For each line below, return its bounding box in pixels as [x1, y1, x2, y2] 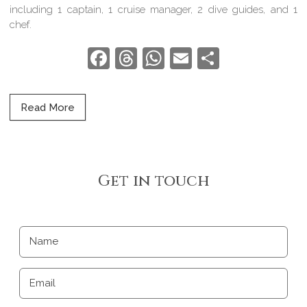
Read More [21, 101, 75, 114]
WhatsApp [164, 45, 271, 71]
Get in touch [97, 170, 210, 191]
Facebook [110, 45, 208, 71]
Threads [137, 45, 219, 71]
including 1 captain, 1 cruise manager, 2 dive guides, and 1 [10, 3, 297, 16]
